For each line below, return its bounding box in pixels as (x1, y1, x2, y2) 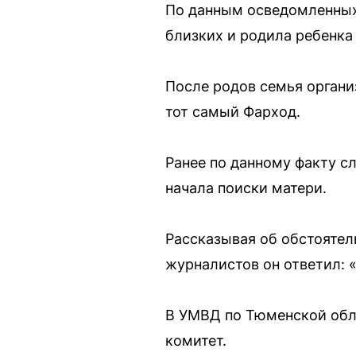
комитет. (165, 331, 226, 349)
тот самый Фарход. (165, 103, 300, 120)
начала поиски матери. (165, 179, 327, 196)
